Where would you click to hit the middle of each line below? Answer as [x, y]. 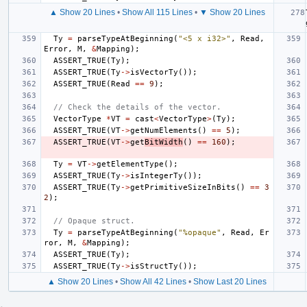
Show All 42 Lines [153, 281]
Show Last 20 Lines [230, 281]
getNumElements [164, 130]
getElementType [130, 164]
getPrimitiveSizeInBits [183, 187]
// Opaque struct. [94, 221]
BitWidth [164, 142]
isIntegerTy [157, 175]
